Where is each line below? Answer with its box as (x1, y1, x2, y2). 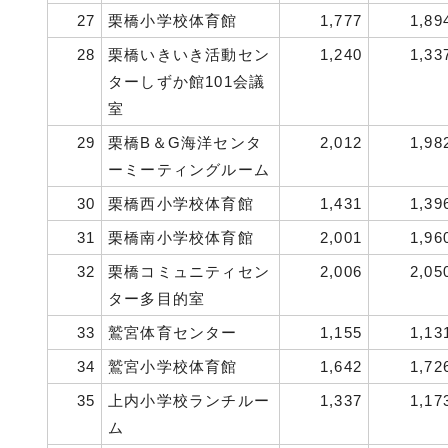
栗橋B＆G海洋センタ (108, 134, 262, 151)
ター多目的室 (108, 290, 206, 307)
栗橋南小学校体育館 (108, 229, 254, 246)
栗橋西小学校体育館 (108, 195, 254, 212)
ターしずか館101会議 (108, 73, 266, 90)
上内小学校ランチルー (108, 392, 270, 409)
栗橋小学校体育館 (108, 12, 238, 29)
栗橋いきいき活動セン (108, 46, 270, 63)
